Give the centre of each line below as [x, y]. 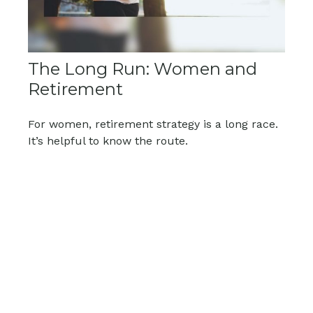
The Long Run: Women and [143, 68]
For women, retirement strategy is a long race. [153, 124]
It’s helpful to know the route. [108, 140]
